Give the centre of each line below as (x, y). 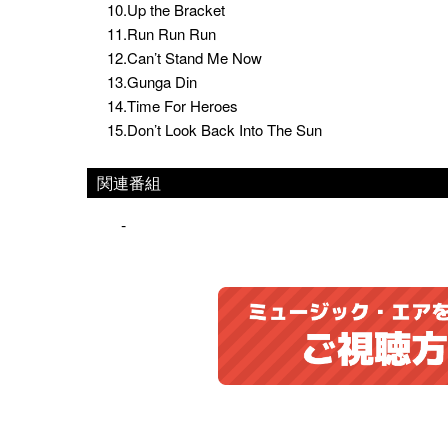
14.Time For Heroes (172, 105)
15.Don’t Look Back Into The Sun (214, 129)
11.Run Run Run (161, 33)
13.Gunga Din (152, 81)
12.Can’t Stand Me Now (184, 57)
